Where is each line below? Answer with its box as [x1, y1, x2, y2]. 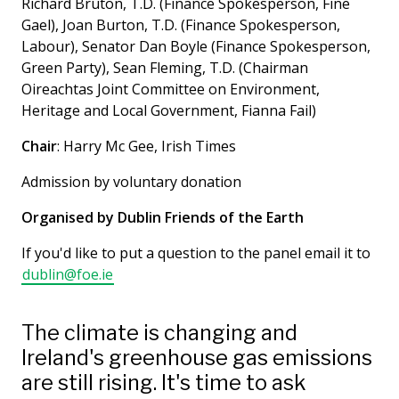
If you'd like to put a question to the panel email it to [21, 242, 370, 263]
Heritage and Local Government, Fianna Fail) [21, 100, 316, 120]
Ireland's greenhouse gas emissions [21, 344, 372, 370]
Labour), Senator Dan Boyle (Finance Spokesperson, [21, 36, 370, 56]
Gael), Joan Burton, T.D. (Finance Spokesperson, [21, 14, 340, 35]
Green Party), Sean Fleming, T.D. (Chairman [21, 57, 308, 77]
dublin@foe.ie [22, 264, 113, 284]
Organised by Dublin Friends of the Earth [21, 207, 304, 227]
